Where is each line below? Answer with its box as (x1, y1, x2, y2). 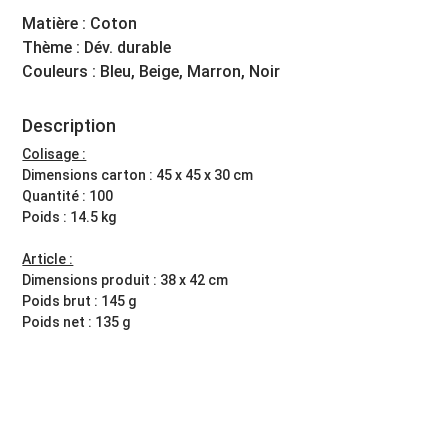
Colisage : (22, 145, 87, 162)
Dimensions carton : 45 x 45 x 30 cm (22, 166, 254, 183)
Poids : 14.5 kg (22, 208, 117, 225)
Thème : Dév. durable (22, 37, 172, 57)
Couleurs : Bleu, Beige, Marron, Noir (22, 61, 281, 81)
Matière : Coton (22, 13, 138, 33)
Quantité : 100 (22, 187, 114, 204)
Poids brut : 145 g (22, 292, 137, 309)
